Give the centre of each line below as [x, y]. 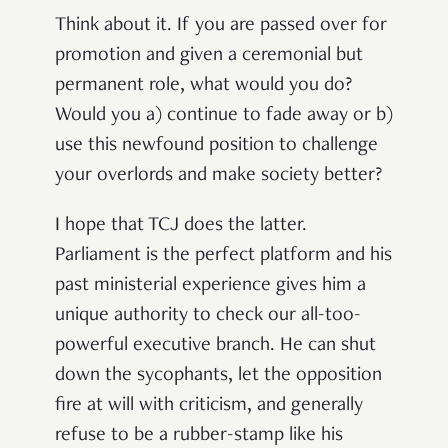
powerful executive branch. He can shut [215, 346]
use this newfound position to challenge [216, 146]
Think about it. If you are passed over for [221, 26]
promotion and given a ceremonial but [209, 56]
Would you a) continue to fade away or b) [224, 116]
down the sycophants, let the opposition [218, 376]
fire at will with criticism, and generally [209, 406]
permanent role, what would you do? [203, 86]
